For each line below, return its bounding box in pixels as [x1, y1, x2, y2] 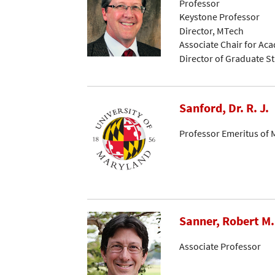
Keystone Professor [179, 10, 260, 23]
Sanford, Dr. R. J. [179, 100, 269, 117]
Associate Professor [179, 239, 261, 252]
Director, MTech [179, 24, 244, 37]
